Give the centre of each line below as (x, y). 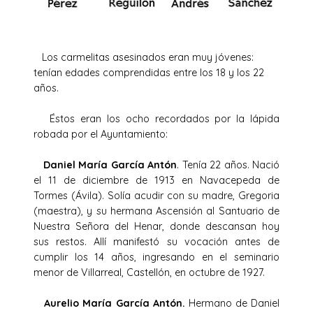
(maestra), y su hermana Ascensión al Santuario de (156, 211)
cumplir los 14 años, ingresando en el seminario (156, 257)
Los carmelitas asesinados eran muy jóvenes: (144, 57)
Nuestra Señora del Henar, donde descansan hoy (156, 226)
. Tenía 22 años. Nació (228, 165)
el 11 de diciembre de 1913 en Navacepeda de (156, 180)
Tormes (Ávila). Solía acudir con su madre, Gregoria (156, 195)
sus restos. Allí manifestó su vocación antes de (156, 241)
